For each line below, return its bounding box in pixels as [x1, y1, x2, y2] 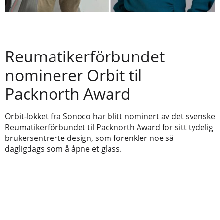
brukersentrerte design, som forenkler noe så [5, 132, 174, 143]
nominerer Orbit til [5, 64, 142, 85]
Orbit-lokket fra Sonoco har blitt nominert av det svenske [5, 110, 215, 122]
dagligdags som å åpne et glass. [5, 143, 122, 154]
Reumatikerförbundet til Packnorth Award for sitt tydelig [5, 121, 213, 133]
